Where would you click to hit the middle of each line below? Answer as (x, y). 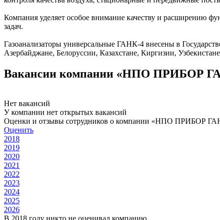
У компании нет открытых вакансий (65, 112)
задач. (14, 26)
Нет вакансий (27, 103)
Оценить (19, 130)
